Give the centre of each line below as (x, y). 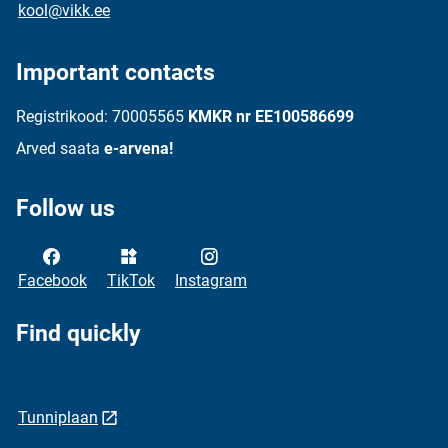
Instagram (211, 281)
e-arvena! (138, 149)
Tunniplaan (58, 418)
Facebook (52, 281)
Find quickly (78, 334)
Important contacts (115, 73)
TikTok (131, 281)
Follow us (65, 209)
